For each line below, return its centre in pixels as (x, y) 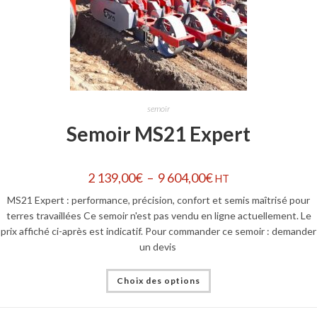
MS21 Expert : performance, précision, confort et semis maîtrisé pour (158, 200)
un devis (158, 247)
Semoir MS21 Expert (158, 134)
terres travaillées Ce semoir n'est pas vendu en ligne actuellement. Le (158, 215)
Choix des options (158, 281)
